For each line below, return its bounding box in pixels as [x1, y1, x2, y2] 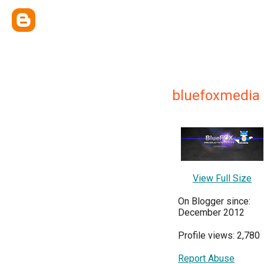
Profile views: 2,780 [178, 229, 260, 241]
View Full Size [193, 172, 252, 184]
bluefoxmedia [172, 87, 260, 104]
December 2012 [178, 206, 245, 218]
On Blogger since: [178, 195, 250, 207]
